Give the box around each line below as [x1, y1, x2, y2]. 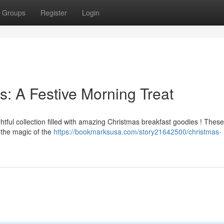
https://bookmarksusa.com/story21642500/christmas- [53, 126, 221, 136]
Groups [2, 7, 25, 17]
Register [40, 7, 67, 17]
